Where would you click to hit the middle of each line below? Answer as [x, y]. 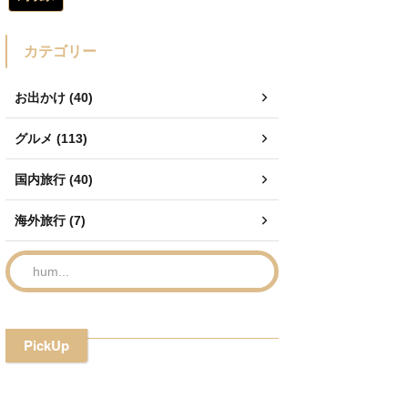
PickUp [46, 346]
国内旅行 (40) [54, 180]
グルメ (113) [51, 139]
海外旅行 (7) [50, 221]
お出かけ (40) [54, 98]
